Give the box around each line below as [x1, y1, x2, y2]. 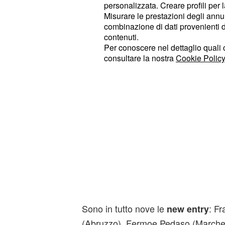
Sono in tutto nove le [81, 202, 167, 215]
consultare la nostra [104, 52, 176, 64]
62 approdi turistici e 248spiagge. [81, 2, 214, 15]
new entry [166, 202, 209, 215]
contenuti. [104, 31, 139, 43]
